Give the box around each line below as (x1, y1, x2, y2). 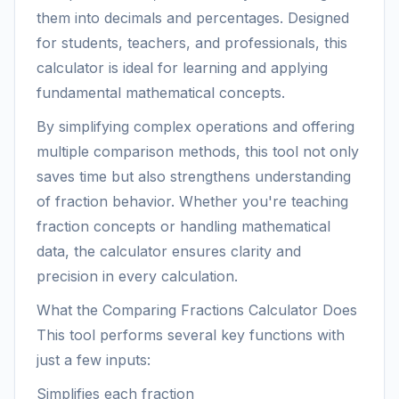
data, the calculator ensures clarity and (37, 242, 301, 260)
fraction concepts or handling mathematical (37, 217, 330, 235)
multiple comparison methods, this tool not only (37, 142, 359, 160)
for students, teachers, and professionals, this (37, 34, 347, 52)
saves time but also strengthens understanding (37, 167, 351, 185)
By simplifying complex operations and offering (37, 118, 354, 135)
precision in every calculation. (37, 267, 238, 285)
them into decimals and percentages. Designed (37, 9, 349, 27)
